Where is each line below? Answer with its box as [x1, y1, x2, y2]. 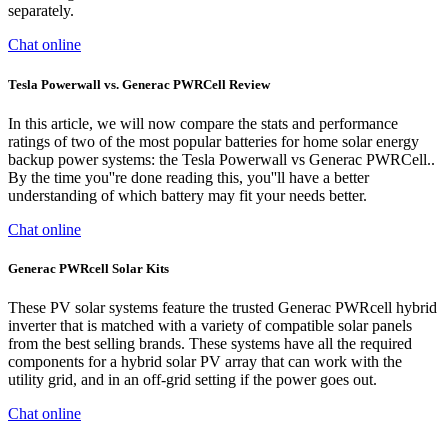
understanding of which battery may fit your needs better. [8, 186, 367, 204]
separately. [8, 2, 74, 20]
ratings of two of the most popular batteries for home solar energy [8, 132, 419, 150]
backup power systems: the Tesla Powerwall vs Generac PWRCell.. [8, 150, 435, 168]
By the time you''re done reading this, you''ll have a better [8, 168, 369, 186]
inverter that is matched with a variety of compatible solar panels [8, 317, 412, 335]
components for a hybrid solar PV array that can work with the [8, 353, 402, 371]
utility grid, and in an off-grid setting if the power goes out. [8, 371, 377, 389]
